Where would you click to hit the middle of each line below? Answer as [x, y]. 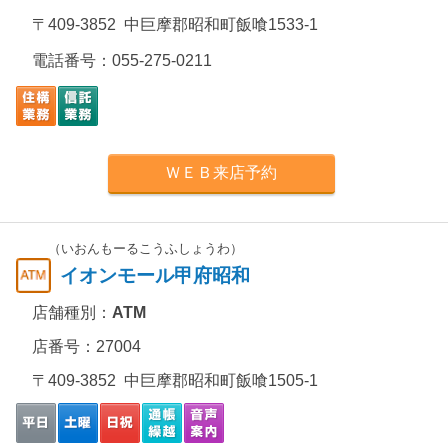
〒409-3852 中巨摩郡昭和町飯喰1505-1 [175, 380]
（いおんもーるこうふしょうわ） [145, 248]
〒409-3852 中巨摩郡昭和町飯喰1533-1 [175, 24]
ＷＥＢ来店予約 [221, 172]
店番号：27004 [86, 346]
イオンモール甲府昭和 [155, 275]
